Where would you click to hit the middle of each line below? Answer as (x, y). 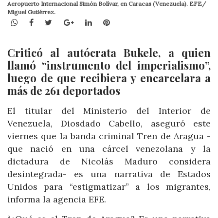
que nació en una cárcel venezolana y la (109, 149)
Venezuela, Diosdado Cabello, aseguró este (109, 124)
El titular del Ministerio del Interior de (109, 111)
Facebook (51, 22)
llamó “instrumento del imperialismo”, (109, 65)
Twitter (66, 22)
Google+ (89, 22)
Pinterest (127, 22)
